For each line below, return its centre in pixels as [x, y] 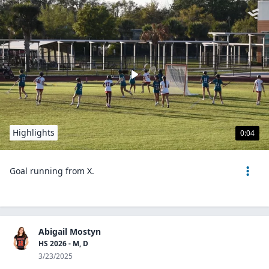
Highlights [34, 132]
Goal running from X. [52, 171]
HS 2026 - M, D [63, 243]
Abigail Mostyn [70, 231]
